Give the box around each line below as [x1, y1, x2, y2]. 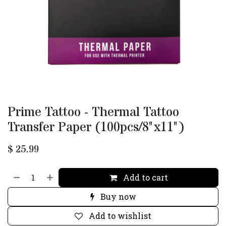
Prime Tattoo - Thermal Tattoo [8, 103, 179, 121]
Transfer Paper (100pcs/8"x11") [8, 119, 185, 136]
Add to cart [121, 172, 168, 183]
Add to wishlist [89, 210, 151, 221]
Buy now [98, 191, 136, 202]
